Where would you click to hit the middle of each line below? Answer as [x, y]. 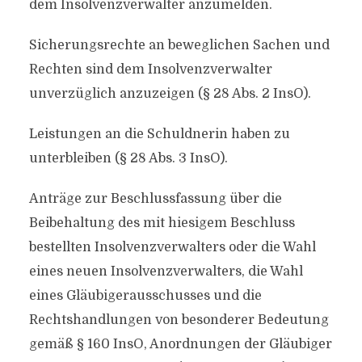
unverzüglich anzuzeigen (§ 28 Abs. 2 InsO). [170, 94]
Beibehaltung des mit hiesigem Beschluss [162, 223]
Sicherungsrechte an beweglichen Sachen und [179, 45]
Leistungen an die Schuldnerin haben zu [159, 134]
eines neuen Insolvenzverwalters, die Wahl [166, 271]
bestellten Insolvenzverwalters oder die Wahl [172, 247]
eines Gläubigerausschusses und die [145, 296]
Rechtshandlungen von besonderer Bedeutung [179, 320]
